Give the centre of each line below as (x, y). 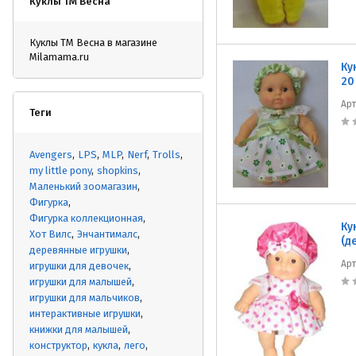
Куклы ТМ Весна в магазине (93, 43)
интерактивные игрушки (85, 313)
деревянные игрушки (78, 250)
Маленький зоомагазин (83, 186)
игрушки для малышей (81, 282)
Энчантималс (107, 234)
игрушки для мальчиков (85, 298)
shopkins (118, 170)
